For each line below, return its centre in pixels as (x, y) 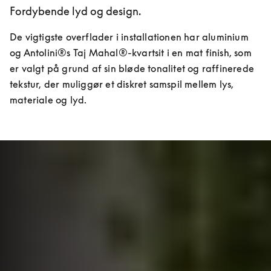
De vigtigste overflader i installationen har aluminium (129, 37)
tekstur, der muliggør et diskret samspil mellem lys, (122, 84)
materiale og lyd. (48, 100)
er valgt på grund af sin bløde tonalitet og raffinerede (132, 68)
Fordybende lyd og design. (75, 11)
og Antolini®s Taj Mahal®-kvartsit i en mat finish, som (131, 53)
